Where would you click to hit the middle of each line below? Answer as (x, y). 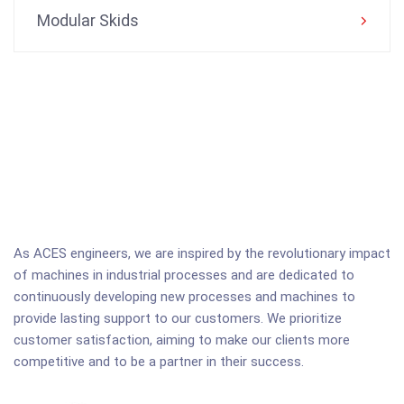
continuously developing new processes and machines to (184, 296)
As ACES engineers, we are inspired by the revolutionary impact (202, 253)
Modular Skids (88, 20)
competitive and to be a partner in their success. (159, 361)
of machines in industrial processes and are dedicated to (184, 275)
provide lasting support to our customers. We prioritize (178, 318)
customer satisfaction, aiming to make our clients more (182, 340)
